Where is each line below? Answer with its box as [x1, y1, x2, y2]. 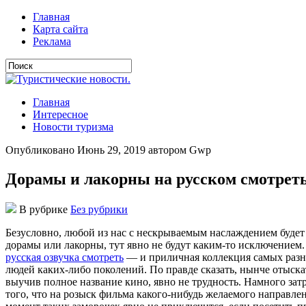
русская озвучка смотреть [5, 251, 124, 263]
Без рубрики [70, 203, 128, 215]
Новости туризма [33, 121, 113, 133]
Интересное [33, 109, 88, 120]
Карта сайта [33, 23, 88, 35]
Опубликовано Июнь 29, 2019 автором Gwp [5, 144, 211, 156]
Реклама [33, 36, 71, 47]
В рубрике [16, 203, 70, 215]
